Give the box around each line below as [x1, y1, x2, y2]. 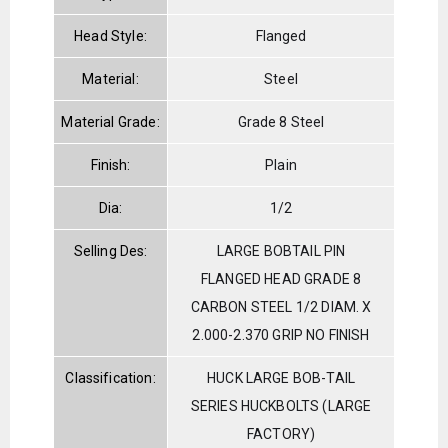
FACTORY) [246, 425, 316, 442]
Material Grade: [61, 113, 160, 130]
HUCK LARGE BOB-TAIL [207, 369, 356, 386]
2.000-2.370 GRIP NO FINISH [192, 326, 370, 343]
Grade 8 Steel [237, 113, 325, 130]
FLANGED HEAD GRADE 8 [200, 270, 362, 287]
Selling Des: [73, 242, 148, 259]
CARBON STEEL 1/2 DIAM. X [190, 298, 372, 315]
